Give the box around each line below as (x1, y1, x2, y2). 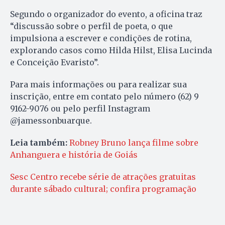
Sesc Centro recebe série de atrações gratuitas (10, 171, 196, 182)
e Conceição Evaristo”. (10, 57, 101, 67)
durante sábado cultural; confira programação (10, 183, 196, 194)
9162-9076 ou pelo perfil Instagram (10, 103, 150, 114)
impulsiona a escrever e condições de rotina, (10, 33, 192, 43)
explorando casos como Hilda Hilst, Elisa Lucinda (10, 45, 212, 55)
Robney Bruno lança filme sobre (69, 137, 198, 148)
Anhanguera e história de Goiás (10, 149, 138, 160)
